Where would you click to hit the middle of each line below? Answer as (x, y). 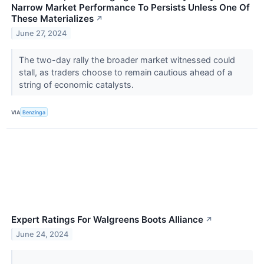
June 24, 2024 (42, 235)
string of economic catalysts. (77, 85)
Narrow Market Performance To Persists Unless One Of (131, 8)
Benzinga (34, 112)
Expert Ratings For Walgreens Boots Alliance (107, 220)
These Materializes (52, 19)
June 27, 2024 (42, 33)
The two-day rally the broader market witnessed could (127, 60)
